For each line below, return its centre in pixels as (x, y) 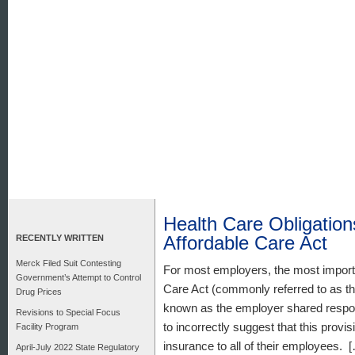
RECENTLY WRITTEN (60, 238)
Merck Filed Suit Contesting (69, 263)
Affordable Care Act (245, 243)
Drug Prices (39, 292)
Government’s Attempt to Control (78, 277)
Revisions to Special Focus (68, 312)
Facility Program (47, 326)
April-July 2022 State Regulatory (78, 347)
